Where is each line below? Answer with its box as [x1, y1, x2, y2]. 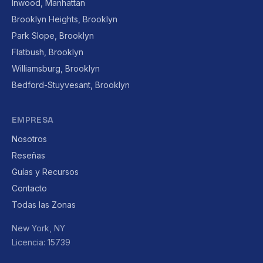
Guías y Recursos [12, 167, 79, 177]
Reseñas [12, 150, 45, 160]
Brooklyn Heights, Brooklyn [12, 14, 117, 24]
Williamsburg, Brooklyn [12, 63, 100, 73]
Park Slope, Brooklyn [12, 31, 94, 41]
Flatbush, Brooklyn [12, 47, 83, 57]
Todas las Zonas [12, 200, 76, 210]
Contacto [12, 183, 47, 193]
